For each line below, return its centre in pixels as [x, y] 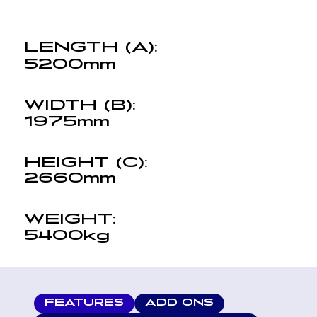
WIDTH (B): [80, 105]
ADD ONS [179, 304]
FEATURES [84, 304]
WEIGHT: [70, 220]
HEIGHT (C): [86, 162]
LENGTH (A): [91, 47]
